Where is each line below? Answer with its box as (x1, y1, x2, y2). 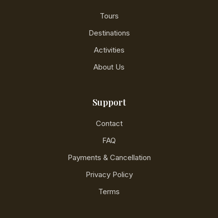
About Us (93, 62, 125, 72)
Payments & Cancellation (67, 153, 151, 162)
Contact (95, 119, 123, 128)
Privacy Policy (85, 170, 133, 179)
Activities (93, 45, 125, 54)
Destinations (88, 28, 130, 37)
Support (92, 96, 126, 108)
